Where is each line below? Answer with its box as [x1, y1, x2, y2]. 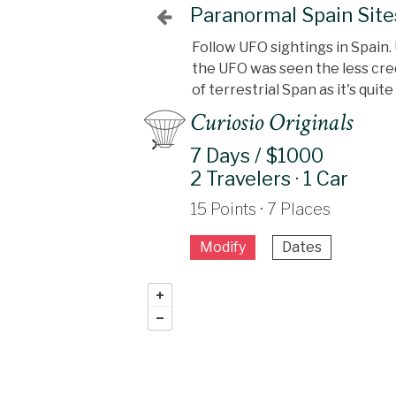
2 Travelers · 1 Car [189, 167, 348, 190]
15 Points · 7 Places [189, 200, 331, 218]
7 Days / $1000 [189, 144, 324, 167]
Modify [199, 239, 246, 255]
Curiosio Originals [189, 106, 353, 139]
